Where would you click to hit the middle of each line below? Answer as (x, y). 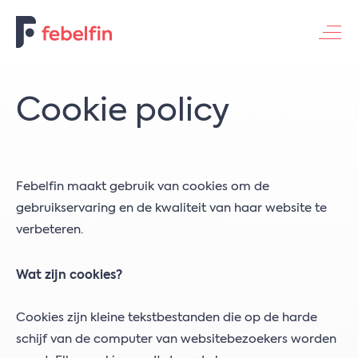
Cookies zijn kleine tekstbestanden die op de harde (167, 318)
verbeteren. (50, 230)
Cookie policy (123, 112)
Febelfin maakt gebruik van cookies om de (143, 187)
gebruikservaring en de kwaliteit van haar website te (171, 208)
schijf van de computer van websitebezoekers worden (176, 339)
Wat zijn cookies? (69, 275)
